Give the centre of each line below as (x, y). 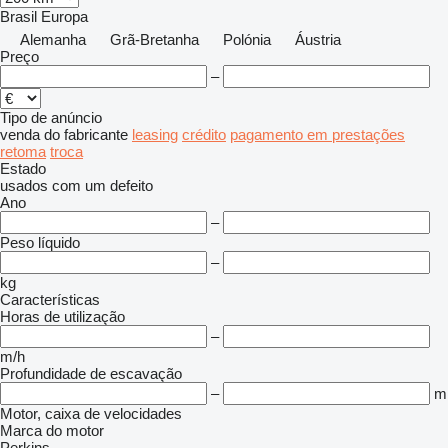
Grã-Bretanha (154, 39)
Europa (64, 16)
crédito (204, 134)
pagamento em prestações (317, 134)
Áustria (318, 39)
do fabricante (86, 134)
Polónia (247, 39)
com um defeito (102, 185)
